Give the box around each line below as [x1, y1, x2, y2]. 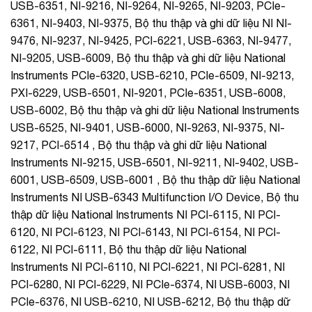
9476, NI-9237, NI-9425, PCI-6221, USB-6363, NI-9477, [10, 33, 291, 47]
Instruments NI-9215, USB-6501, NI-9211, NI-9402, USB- [10, 155, 299, 169]
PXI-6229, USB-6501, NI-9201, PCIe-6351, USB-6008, [10, 86, 286, 99]
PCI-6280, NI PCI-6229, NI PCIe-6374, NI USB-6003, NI [10, 277, 290, 290]
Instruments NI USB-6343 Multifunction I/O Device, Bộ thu [10, 190, 299, 203]
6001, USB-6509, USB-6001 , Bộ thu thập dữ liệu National [10, 173, 300, 186]
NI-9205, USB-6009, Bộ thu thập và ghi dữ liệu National [10, 51, 286, 64]
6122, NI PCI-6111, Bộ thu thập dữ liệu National [10, 242, 247, 256]
